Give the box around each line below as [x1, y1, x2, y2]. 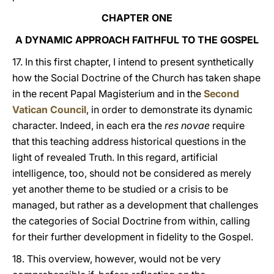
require [210, 119, 245, 131]
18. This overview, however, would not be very [12, 253, 221, 265]
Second [204, 87, 239, 100]
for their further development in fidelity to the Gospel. [12, 231, 253, 243]
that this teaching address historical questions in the [12, 135, 246, 147]
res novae [165, 119, 210, 131]
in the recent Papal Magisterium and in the [12, 87, 204, 100]
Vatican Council [12, 103, 86, 116]
